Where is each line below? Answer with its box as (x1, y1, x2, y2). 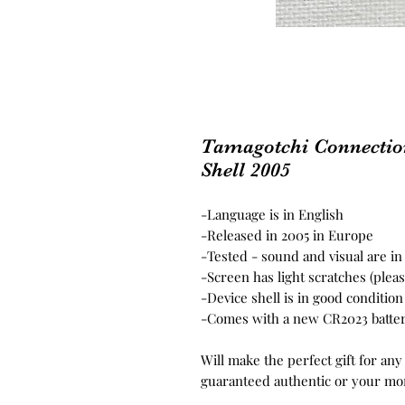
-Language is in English (201, 205, 344, 224)
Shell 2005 (201, 158, 290, 182)
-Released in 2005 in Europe (201, 226, 377, 245)
